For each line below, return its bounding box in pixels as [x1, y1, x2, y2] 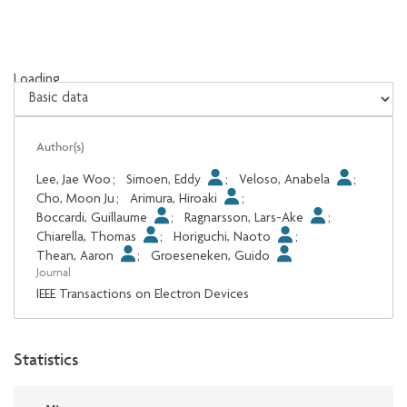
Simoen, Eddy [126, 174, 205, 188]
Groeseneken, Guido [151, 250, 274, 264]
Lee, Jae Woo [36, 174, 111, 188]
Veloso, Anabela [238, 174, 333, 188]
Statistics [14, 348, 78, 371]
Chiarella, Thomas [36, 231, 140, 245]
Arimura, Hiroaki [130, 193, 222, 207]
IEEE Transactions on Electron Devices [36, 288, 249, 303]
